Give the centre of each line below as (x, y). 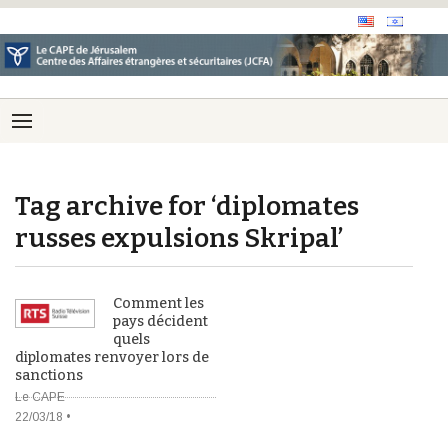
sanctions (49, 376)
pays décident (160, 322)
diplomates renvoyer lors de (112, 358)
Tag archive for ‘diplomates (187, 206)
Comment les (158, 304)
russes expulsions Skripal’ (179, 238)
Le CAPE (40, 397)
